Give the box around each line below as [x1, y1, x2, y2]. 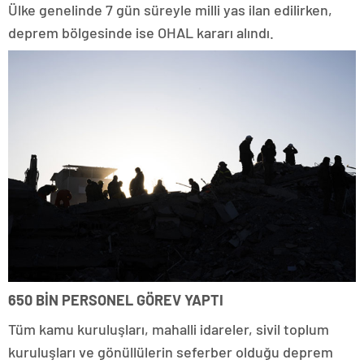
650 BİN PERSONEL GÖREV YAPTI [8, 291, 223, 310]
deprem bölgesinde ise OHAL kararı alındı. [8, 23, 274, 41]
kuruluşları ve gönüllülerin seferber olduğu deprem [8, 343, 333, 362]
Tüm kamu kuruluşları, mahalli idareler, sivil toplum [8, 320, 329, 339]
